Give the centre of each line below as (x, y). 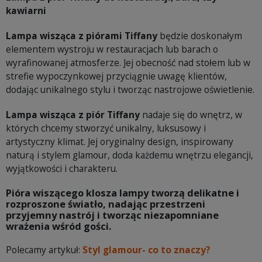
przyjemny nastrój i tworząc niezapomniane (112, 215)
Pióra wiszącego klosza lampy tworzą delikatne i (123, 193)
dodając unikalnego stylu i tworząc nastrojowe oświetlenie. (130, 90)
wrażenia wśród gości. (58, 226)
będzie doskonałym (200, 36)
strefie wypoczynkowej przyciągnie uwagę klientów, (116, 76)
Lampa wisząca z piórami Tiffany (82, 36)
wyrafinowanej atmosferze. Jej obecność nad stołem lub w (128, 63)
